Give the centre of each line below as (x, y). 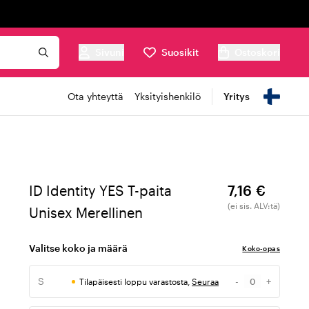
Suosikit (180, 52)
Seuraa (205, 281)
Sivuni (110, 52)
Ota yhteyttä (96, 96)
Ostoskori (257, 52)
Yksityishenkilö (168, 96)
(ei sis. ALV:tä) (254, 206)
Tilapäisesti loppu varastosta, (136, 281)
